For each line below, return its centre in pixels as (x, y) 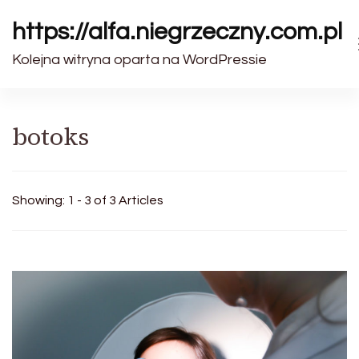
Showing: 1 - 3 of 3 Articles (88, 200)
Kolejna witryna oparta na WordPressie (139, 60)
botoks (50, 137)
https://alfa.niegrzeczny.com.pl (177, 32)
